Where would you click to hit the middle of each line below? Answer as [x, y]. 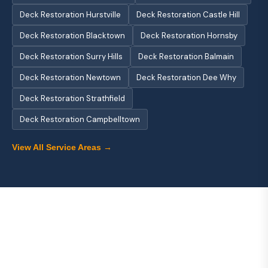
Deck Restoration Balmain [186, 57]
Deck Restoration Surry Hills [71, 57]
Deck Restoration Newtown [70, 77]
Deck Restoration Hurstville [70, 15]
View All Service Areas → [62, 147]
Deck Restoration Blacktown [72, 36]
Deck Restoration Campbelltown [80, 119]
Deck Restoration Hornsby [189, 36]
